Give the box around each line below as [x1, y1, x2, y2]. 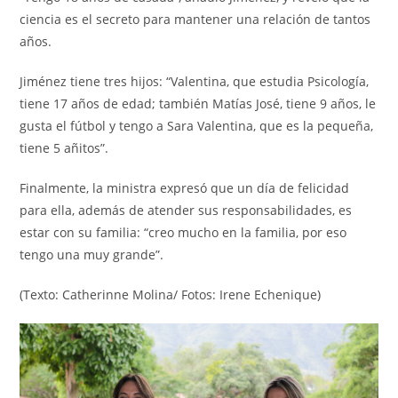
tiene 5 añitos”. [20, 139, 109, 157]
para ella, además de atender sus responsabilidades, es [20, 202, 353, 219]
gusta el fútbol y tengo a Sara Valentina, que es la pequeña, [20, 117, 374, 135]
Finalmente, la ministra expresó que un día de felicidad [20, 179, 350, 197]
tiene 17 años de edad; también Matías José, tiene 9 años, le [20, 95, 377, 113]
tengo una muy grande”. [20, 246, 164, 264]
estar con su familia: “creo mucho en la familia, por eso [20, 224, 347, 242]
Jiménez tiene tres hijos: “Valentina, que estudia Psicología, [20, 73, 370, 91]
